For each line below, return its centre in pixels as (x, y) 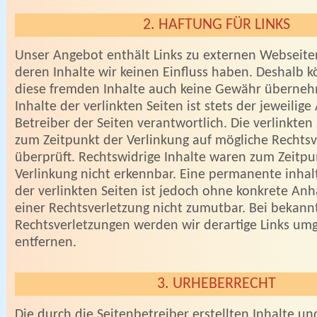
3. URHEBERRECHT (216, 284)
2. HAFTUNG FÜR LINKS (216, 25)
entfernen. (45, 243)
